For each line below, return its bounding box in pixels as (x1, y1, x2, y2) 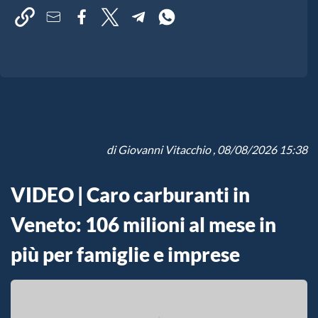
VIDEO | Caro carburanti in (11, 182, 250, 207)
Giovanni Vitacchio (118, 143, 211, 157)
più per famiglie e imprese (11, 242, 240, 267)
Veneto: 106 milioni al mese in (11, 212, 276, 237)
